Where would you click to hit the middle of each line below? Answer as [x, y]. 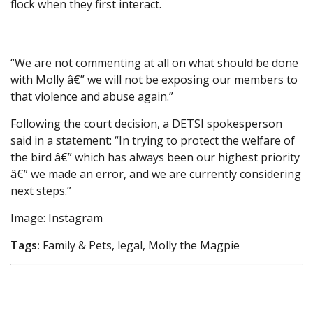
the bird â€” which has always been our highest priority [155, 158]
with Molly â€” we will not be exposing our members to [154, 80]
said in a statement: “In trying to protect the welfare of [153, 141]
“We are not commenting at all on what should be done [154, 63]
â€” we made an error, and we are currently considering [156, 174]
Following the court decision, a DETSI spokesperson [146, 124]
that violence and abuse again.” [92, 97]
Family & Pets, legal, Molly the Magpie [140, 246]
